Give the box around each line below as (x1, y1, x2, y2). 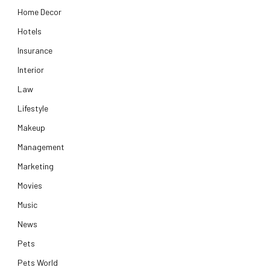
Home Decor (17, 6, 61, 17)
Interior (17, 64, 44, 75)
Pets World (17, 257, 58, 268)
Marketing (17, 160, 54, 171)
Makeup (17, 122, 45, 133)
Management (17, 141, 64, 152)
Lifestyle (17, 102, 48, 113)
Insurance (17, 45, 52, 55)
